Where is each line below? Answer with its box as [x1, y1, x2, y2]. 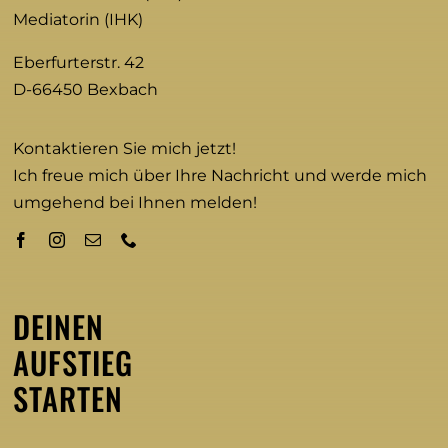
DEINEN [13, 303, 105, 350]
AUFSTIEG [13, 339, 134, 386]
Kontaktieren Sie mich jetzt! [13, 138, 237, 158]
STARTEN [13, 375, 124, 422]
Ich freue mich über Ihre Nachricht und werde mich [13, 165, 428, 185]
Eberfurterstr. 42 [13, 52, 145, 72]
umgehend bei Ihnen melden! [13, 192, 258, 212]
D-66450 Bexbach [13, 79, 159, 99]
